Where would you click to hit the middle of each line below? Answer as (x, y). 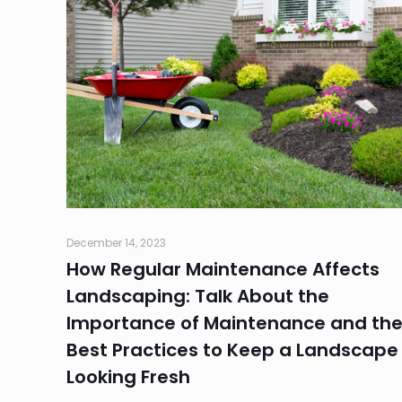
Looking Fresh (128, 376)
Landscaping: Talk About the (198, 296)
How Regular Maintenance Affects (223, 269)
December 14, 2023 (116, 242)
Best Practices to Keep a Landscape (232, 350)
